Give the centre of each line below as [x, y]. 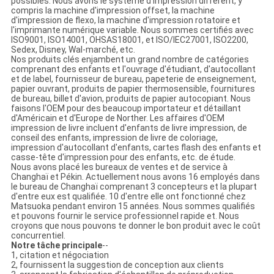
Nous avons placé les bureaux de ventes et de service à [119, 167]
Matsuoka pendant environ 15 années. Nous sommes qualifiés [133, 206]
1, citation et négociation [60, 255]
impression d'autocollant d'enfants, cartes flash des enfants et [136, 148]
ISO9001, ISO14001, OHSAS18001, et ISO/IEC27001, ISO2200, [129, 40]
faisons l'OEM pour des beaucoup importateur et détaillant [126, 109]
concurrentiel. [38, 236]
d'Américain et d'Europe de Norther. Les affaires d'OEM [117, 118]
